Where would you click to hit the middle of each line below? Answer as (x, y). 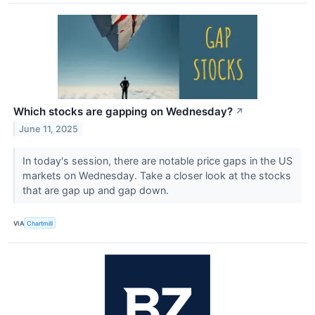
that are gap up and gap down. (97, 190)
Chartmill (40, 223)
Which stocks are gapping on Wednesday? (123, 112)
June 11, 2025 (49, 129)
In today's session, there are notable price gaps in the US (157, 161)
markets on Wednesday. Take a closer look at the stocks (156, 175)
